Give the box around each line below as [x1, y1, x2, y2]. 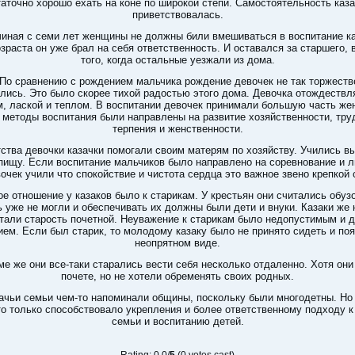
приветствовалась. [132, 9, 223, 21]
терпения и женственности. [112, 123, 243, 135]
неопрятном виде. [135, 237, 220, 249]
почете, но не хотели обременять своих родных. [61, 270, 294, 282]
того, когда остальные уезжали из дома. [80, 54, 275, 66]
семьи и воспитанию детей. [111, 315, 244, 327]
